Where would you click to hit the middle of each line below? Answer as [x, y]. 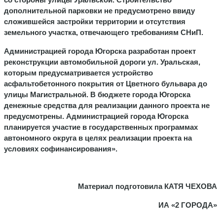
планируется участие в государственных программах [101, 127]
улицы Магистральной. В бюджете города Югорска [97, 94]
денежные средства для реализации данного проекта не [107, 105]
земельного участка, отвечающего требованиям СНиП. [104, 32]
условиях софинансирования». [61, 148]
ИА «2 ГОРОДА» [188, 205]
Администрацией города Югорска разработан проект [100, 51]
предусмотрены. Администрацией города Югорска [96, 116]
